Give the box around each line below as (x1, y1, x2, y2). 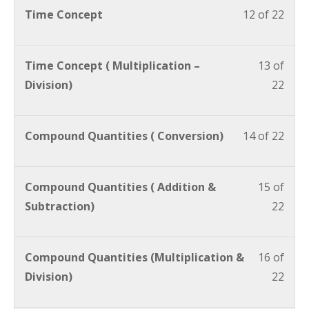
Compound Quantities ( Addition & (25, 179, 216, 195)
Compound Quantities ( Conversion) (25, 128, 223, 143)
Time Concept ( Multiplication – (25, 57, 200, 73)
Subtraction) (25, 198, 94, 214)
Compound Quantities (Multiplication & (25, 249, 244, 265)
